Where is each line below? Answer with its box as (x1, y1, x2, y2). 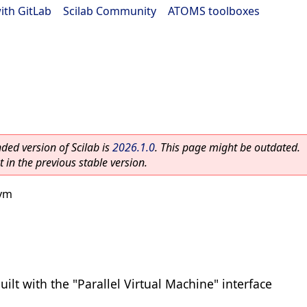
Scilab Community (63, 3, 156, 19)
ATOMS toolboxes (168, 3, 260, 19)
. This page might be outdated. (155, 140, 300, 155)
